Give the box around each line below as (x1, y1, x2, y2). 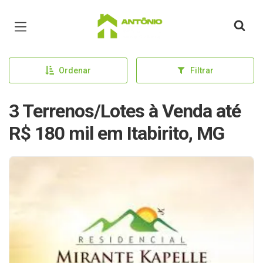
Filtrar (190, 66, 214, 75)
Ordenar (58, 66, 91, 75)
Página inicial (95, 11, 163, 25)
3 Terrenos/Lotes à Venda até (9, 100, 241, 122)
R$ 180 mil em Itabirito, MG (9, 122, 224, 144)
